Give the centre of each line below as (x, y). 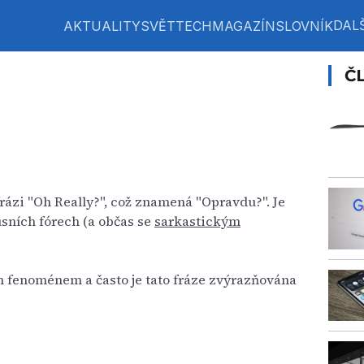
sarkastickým (197, 221)
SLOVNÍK (304, 26)
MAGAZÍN (243, 26)
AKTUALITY (102, 26)
